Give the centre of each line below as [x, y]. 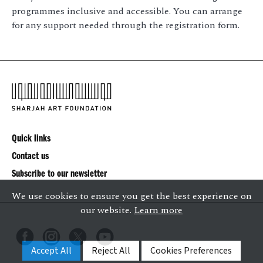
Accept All [51, 251]
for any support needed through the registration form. [126, 26]
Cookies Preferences [191, 251]
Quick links [31, 139]
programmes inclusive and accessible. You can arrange [127, 11]
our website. [107, 210]
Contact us [30, 157]
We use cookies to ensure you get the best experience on [131, 196]
